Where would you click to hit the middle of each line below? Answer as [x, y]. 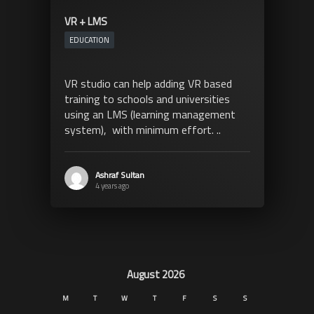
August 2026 [155, 275]
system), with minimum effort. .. [142, 130]
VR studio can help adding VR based [148, 84]
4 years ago [112, 186]
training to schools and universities [147, 99]
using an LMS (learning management [150, 115]
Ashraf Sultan [120, 175]
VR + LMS [86, 22]
